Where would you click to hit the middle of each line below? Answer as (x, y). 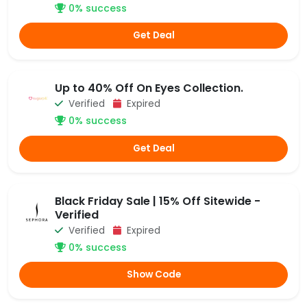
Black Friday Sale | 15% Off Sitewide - (158, 201)
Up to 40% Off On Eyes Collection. (149, 88)
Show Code (153, 275)
